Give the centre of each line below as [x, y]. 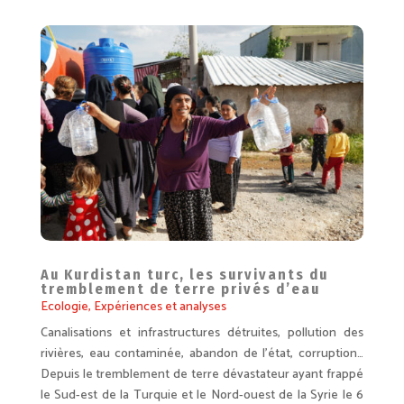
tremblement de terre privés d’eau [180, 289]
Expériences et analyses [160, 307]
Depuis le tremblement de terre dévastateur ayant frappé [202, 374]
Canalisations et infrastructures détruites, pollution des [202, 333]
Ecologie [64, 307]
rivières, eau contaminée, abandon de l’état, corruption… [202, 353]
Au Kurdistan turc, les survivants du [184, 274]
